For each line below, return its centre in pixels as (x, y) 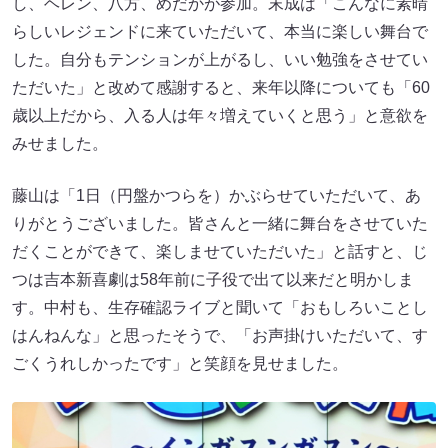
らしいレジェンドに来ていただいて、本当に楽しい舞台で (220, 31)
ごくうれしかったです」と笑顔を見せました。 (180, 363)
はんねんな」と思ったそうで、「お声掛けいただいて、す (220, 335)
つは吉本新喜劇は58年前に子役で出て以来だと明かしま (213, 279)
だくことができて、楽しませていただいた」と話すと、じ (220, 251)
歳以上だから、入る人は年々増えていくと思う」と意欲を (220, 115)
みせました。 (60, 143)
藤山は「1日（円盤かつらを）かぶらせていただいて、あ (216, 195)
